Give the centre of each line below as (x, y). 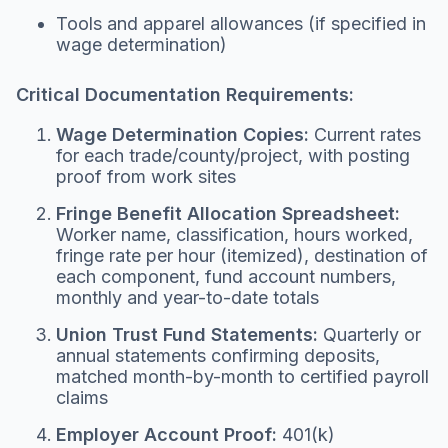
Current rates (365, 134)
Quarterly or (369, 334)
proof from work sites (146, 176)
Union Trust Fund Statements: (187, 334)
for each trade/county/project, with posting (233, 155)
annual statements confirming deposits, (218, 355)
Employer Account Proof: (166, 434)
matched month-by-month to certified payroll (242, 376)
